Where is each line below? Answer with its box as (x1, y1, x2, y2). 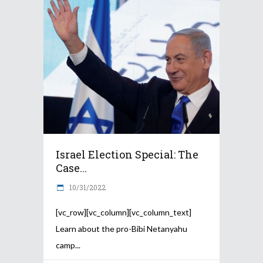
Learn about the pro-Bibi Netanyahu (56, 224, 187, 234)
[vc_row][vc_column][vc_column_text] (56, 207, 191, 218)
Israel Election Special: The (56, 147, 198, 162)
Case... (56, 161, 87, 176)
